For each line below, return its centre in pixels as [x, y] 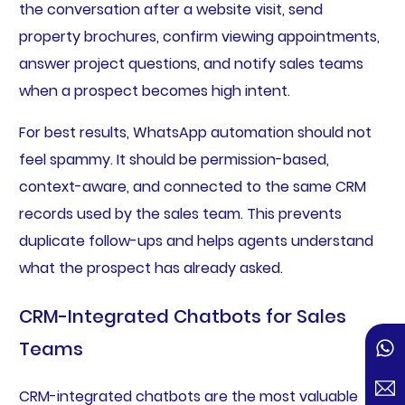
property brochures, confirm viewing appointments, [199, 37]
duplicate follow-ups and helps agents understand [196, 241]
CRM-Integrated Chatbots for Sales [182, 317]
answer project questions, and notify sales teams [191, 64]
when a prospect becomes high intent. [154, 91]
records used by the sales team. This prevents [180, 214]
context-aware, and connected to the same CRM [192, 187]
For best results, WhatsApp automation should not [195, 133]
